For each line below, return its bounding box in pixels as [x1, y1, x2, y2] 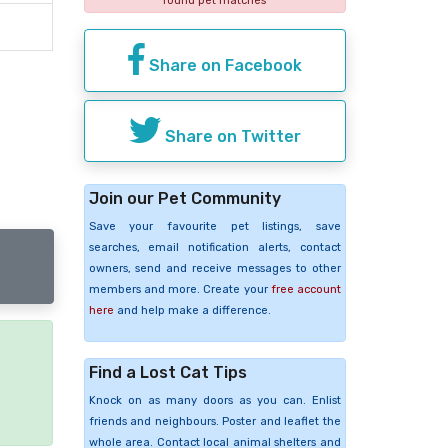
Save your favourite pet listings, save [88, 220, 341, 234]
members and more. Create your [88, 283, 271, 297]
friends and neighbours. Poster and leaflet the [88, 415, 341, 429]
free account [270, 283, 341, 297]
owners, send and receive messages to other [88, 262, 341, 276]
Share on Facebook [144, 55, 302, 75]
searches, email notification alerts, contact [88, 241, 341, 255]
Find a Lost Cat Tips [88, 363, 247, 383]
